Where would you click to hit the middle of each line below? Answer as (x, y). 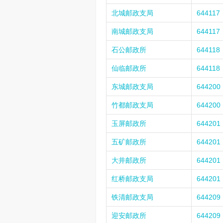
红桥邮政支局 (132, 179)
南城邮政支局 (132, 31)
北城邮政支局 (132, 13)
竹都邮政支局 (132, 105)
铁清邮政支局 (132, 197)
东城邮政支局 (132, 87)
